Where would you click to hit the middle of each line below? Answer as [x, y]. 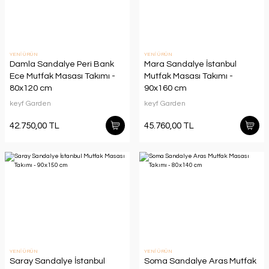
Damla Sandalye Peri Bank [62, 64]
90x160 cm [165, 88]
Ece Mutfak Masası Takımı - [62, 76]
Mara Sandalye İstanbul [190, 64]
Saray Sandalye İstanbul [57, 261]
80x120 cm [31, 88]
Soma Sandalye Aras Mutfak [200, 261]
